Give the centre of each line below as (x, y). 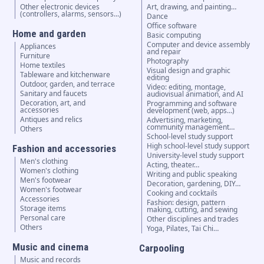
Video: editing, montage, (187, 87)
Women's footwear (51, 190)
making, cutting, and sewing (192, 210)
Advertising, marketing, (185, 120)
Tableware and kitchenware (65, 75)
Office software (172, 26)
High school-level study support (198, 146)
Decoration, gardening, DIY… (194, 184)
